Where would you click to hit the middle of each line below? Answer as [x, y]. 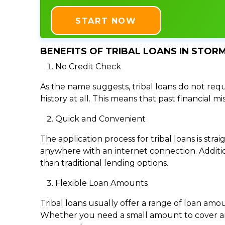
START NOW [106, 21]
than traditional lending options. [104, 163]
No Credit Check [88, 66]
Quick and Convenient [100, 119]
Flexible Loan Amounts [101, 183]
